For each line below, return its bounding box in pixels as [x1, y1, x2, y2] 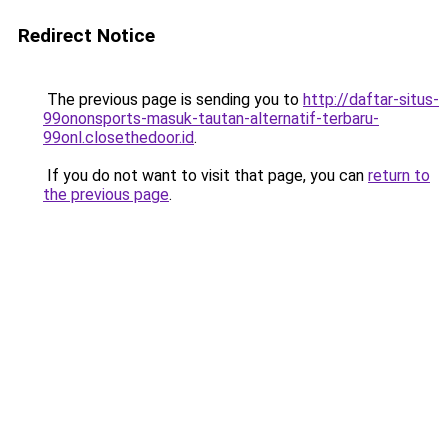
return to [368, 166, 430, 185]
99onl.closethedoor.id [43, 128, 194, 147]
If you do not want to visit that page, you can [43, 166, 368, 185]
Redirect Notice [18, 24, 155, 47]
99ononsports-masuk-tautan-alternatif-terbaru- [43, 109, 379, 128]
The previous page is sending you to [43, 90, 303, 109]
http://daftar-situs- [303, 90, 439, 109]
